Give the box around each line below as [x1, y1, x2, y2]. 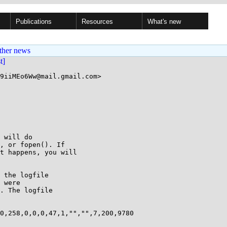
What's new [147, 18, 181, 25]
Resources [82, 18, 113, 25]
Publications [16, 18, 52, 25]
